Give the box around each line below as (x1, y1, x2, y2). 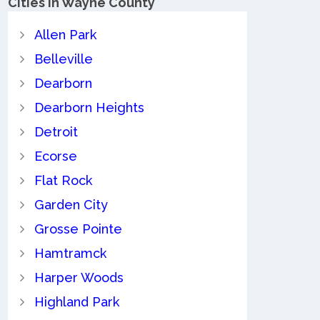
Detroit (34, 124, 78, 140)
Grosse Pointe (34, 221, 122, 237)
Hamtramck (34, 246, 106, 261)
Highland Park (34, 294, 119, 310)
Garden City (34, 197, 108, 213)
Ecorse (34, 149, 77, 164)
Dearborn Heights (34, 100, 144, 116)
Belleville (34, 51, 93, 67)
